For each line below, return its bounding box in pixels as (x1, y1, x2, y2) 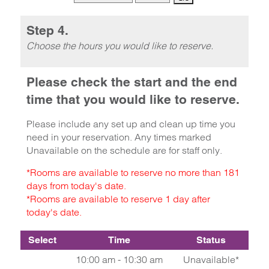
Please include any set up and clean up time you (26, 118, 235, 130)
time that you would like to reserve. (26, 92, 240, 107)
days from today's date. (26, 180, 126, 192)
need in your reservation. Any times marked (26, 131, 211, 143)
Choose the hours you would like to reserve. (26, 40, 213, 52)
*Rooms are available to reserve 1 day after (26, 193, 210, 205)
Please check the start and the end (26, 74, 237, 89)
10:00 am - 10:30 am (75, 253, 163, 265)
